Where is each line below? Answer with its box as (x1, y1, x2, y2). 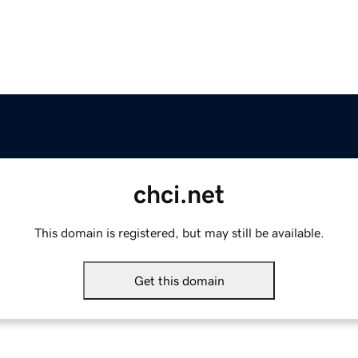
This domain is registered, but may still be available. (34, 226, 324, 240)
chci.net (133, 181, 225, 208)
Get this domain (133, 274, 225, 288)
